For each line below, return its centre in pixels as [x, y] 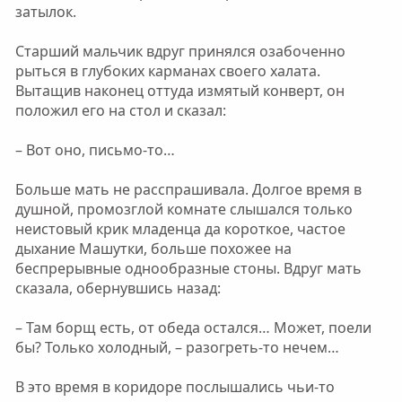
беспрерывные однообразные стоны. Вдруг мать [188, 268]
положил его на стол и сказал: [120, 110]
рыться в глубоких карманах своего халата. [167, 71]
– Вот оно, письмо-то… [95, 150]
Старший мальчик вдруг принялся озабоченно [180, 51]
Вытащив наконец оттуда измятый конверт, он [179, 91]
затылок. [45, 12]
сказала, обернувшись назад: [118, 288]
